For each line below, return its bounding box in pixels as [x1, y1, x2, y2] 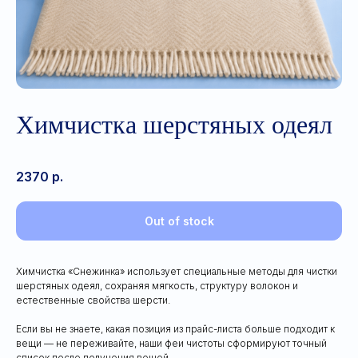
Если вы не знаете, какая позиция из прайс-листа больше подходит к [16, 323, 335, 336]
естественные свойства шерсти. [16, 294, 170, 307]
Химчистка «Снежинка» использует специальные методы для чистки [16, 265, 337, 278]
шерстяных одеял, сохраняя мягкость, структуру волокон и [16, 280, 298, 292]
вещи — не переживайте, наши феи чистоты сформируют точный [16, 337, 327, 350]
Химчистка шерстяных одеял [16, 110, 332, 139]
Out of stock [144, 214, 214, 229]
